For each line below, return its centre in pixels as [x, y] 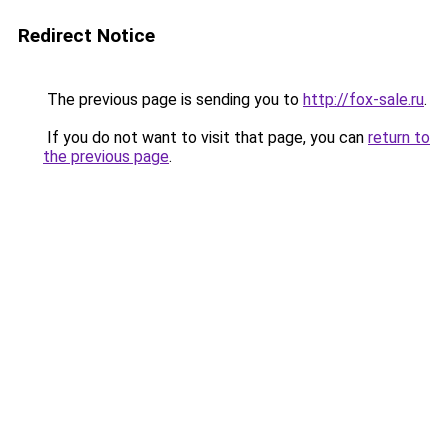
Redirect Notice [86, 35]
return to [399, 137]
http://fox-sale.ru [363, 99]
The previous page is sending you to [173, 99]
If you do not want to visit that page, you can [205, 137]
